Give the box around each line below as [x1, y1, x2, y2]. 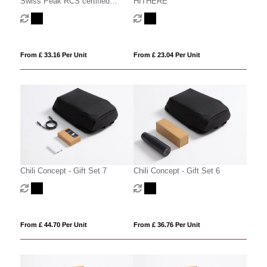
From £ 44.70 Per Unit [20, 221, 87, 228]
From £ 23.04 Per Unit [133, 51, 200, 59]
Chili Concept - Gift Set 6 [133, 166, 220, 175]
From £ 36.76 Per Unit [133, 221, 200, 228]
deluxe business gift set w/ [20, 8, 113, 17]
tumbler [20, 19, 46, 29]
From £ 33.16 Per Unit [20, 51, 87, 59]
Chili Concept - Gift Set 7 [20, 166, 107, 175]
